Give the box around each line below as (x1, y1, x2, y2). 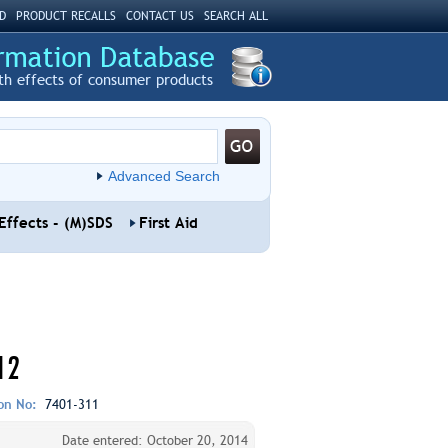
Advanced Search (107, 168, 220, 184)
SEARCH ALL (203, 9, 268, 23)
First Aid (138, 214, 198, 232)
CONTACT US (125, 9, 194, 23)
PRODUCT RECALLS (15, 9, 116, 23)
